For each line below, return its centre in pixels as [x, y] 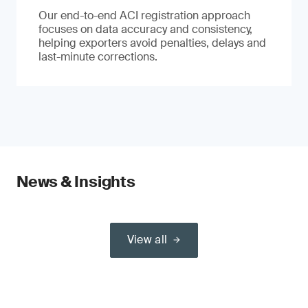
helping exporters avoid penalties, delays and [152, 43]
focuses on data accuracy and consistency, [145, 29]
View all [147, 240]
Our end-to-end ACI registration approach [144, 15]
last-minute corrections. [98, 57]
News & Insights [76, 182]
